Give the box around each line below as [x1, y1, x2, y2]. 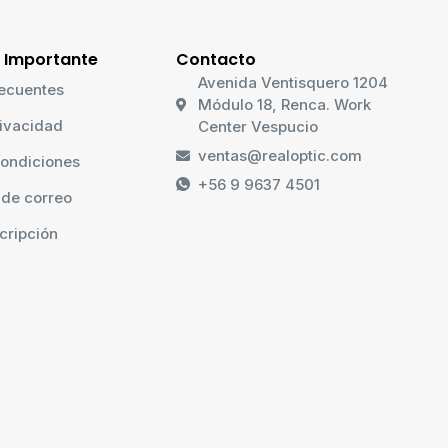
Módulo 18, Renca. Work [198, 94, 372, 114]
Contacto [175, 47, 256, 71]
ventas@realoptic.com [198, 145, 363, 165]
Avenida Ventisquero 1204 [198, 72, 389, 92]
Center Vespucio [198, 116, 319, 136]
